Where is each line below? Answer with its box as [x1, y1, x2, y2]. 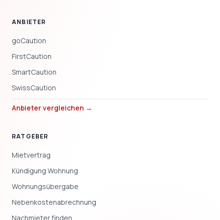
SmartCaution [12, 67, 56, 77]
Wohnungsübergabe [12, 182, 79, 192]
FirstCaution [12, 52, 52, 61]
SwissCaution [12, 83, 56, 93]
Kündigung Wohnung [12, 166, 78, 176]
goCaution [12, 36, 46, 46]
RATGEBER [12, 132, 49, 141]
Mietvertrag [12, 150, 51, 160]
